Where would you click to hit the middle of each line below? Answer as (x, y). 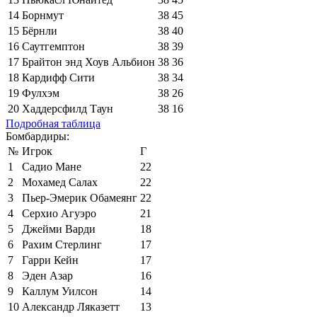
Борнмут (43, 15)
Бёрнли (40, 30)
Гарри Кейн (50, 260)
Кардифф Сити (58, 77)
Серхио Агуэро (59, 213)
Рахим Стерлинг (62, 244)
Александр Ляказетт (71, 306)
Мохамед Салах (60, 182)
